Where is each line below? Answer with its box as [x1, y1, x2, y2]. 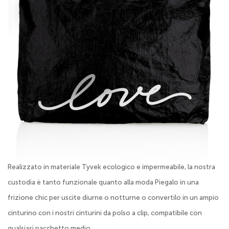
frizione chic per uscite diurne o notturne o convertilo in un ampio [8, 193, 219, 201]
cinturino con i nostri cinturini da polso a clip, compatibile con [8, 209, 202, 217]
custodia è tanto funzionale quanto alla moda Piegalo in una [8, 178, 199, 186]
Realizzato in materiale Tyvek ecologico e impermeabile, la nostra [8, 163, 215, 171]
